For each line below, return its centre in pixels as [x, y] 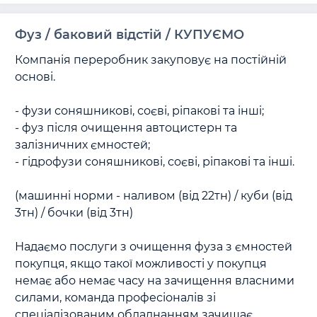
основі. [36, 77]
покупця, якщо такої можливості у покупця [141, 264]
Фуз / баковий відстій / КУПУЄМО [129, 35]
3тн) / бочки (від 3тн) [75, 213]
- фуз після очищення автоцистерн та [126, 128]
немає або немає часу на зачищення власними [155, 281]
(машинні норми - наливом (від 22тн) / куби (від [154, 196]
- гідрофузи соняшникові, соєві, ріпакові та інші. [155, 162]
